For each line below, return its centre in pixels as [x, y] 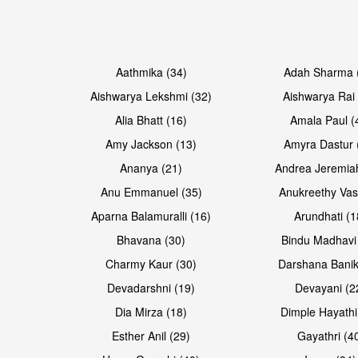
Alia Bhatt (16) [151, 119]
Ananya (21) [151, 167]
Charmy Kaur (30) [151, 263]
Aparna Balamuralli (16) [151, 215]
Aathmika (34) [151, 72]
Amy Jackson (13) [151, 143]
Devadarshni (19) [151, 287]
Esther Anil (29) [151, 335]
